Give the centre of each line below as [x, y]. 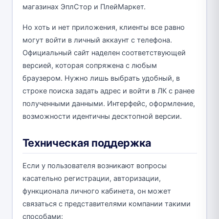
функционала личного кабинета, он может [97, 191]
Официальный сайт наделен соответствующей [104, 53]
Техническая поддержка [87, 143]
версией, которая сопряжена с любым [89, 66]
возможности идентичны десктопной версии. [102, 117]
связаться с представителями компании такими [106, 204]
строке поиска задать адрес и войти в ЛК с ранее [108, 91]
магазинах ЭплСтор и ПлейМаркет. [84, 7]
